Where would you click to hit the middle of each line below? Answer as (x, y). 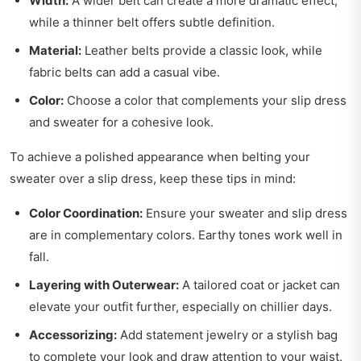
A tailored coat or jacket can (259, 285)
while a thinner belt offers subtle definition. (152, 23)
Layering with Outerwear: (104, 285)
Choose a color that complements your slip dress (205, 101)
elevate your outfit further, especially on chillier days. (180, 307)
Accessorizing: (73, 335)
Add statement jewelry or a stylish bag (227, 335)
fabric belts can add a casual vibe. (124, 73)
